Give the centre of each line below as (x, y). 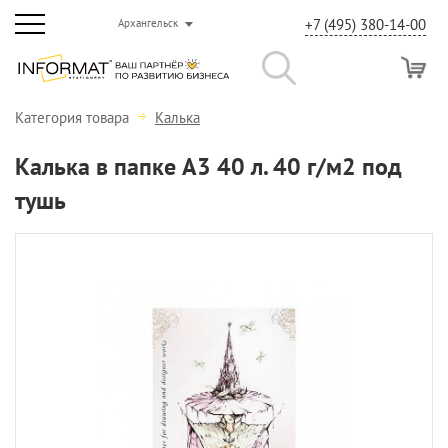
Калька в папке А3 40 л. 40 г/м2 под (208, 166)
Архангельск (148, 23)
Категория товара (74, 117)
